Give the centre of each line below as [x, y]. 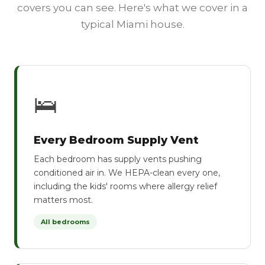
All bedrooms [65, 222]
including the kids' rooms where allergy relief [125, 186]
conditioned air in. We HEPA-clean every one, [127, 173]
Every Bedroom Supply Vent [116, 140]
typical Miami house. [132, 24]
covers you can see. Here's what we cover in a [132, 8]
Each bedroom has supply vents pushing [118, 159]
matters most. [63, 200]
